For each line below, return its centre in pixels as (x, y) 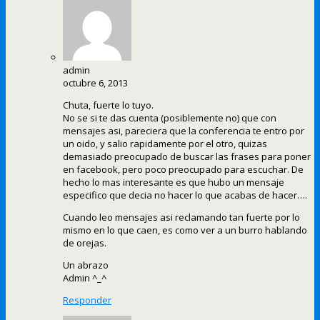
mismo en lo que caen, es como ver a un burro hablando (185, 230)
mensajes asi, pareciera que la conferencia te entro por (184, 131)
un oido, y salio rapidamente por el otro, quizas (165, 144)
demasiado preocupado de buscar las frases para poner (187, 157)
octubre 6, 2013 (95, 83)
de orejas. (85, 243)
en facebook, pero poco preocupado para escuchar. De (183, 170)
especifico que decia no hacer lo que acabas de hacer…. (185, 195)
